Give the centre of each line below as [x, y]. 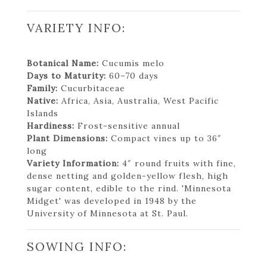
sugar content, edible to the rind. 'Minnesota [129, 188]
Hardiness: [51, 125]
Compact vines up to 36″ [165, 138]
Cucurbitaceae [91, 88]
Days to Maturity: [66, 75]
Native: [43, 100]
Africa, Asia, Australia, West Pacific [139, 100]
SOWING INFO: [77, 246]
